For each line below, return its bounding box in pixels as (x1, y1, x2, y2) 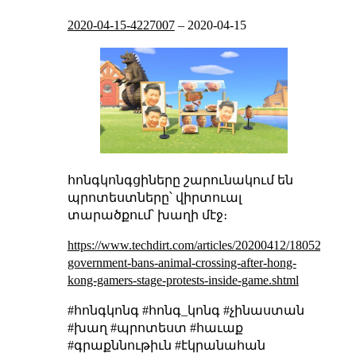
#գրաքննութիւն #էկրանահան (67, 339, 265, 353)
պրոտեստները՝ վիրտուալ (67, 191, 242, 205)
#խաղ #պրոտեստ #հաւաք (67, 321, 243, 335)
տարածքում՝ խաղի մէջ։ (67, 208, 227, 222)
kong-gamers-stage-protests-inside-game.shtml (67, 273, 299, 288)
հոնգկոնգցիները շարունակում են (67, 173, 293, 188)
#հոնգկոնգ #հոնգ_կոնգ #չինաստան (67, 304, 304, 318)
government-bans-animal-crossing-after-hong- (67, 256, 296, 270)
